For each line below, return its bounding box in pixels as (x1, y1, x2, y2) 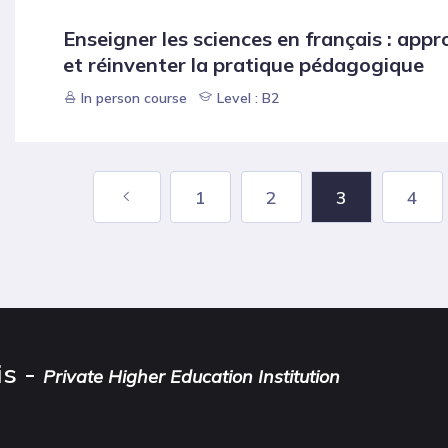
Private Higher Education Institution (43, 364, 340, 388)
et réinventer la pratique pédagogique (63, 52, 424, 78)
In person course (81, 89, 187, 108)
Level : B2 (213, 89, 279, 108)
